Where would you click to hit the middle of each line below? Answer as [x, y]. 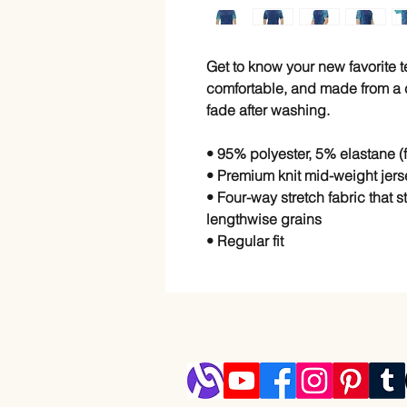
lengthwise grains [264, 219]
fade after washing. [270, 110]
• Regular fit [245, 241]
